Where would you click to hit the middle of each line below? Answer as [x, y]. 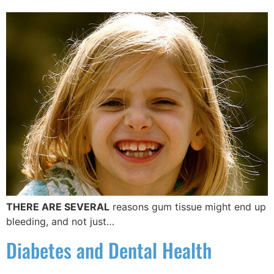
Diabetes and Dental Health [109, 250]
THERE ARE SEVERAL [58, 207]
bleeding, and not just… [60, 222]
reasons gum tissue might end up [188, 207]
